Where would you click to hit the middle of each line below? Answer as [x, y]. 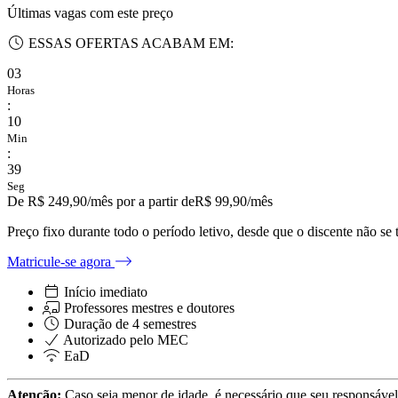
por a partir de [155, 201]
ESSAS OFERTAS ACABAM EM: [129, 43]
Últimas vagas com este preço [90, 12]
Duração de [98, 323]
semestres [168, 323]
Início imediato [106, 291]
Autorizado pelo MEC [126, 339]
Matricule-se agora [61, 261]
